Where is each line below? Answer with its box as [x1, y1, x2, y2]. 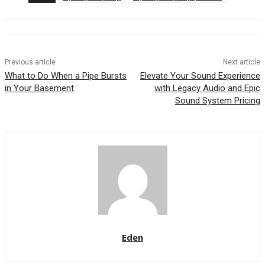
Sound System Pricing [174, 95, 260, 106]
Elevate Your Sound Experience [140, 70, 260, 82]
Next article [222, 58, 260, 67]
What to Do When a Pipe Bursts [5, 70, 127, 82]
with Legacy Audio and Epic [154, 83, 260, 94]
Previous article [5, 58, 56, 67]
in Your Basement [5, 83, 74, 94]
